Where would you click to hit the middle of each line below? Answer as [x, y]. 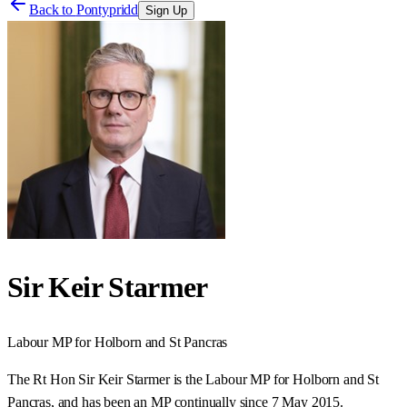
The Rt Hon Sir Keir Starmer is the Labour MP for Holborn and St [193, 379]
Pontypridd [107, 10]
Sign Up [167, 10]
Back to [53, 10]
